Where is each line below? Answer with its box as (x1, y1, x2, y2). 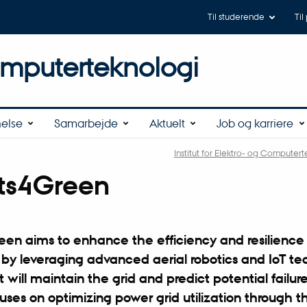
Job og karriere (217, 115, 294, 130)
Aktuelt (149, 115, 185, 130)
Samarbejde (53, 115, 118, 130)
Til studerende (207, 10, 265, 23)
